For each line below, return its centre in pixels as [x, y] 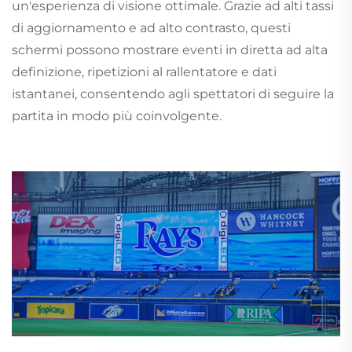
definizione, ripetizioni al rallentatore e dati [144, 72]
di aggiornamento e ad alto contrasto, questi [151, 28]
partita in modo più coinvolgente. [117, 116]
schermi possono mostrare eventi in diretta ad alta [170, 50]
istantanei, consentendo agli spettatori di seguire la [173, 94]
